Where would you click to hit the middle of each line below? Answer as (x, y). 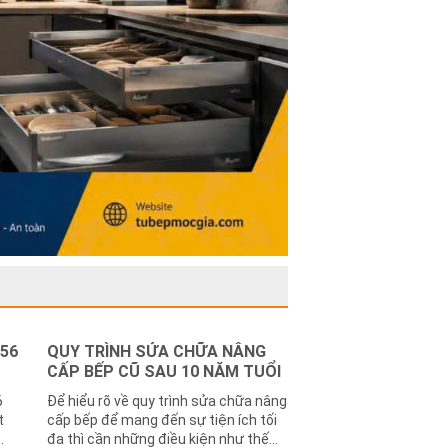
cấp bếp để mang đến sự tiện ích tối (162, 420)
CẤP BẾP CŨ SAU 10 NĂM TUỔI (164, 372)
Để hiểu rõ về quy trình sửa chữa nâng (167, 401)
